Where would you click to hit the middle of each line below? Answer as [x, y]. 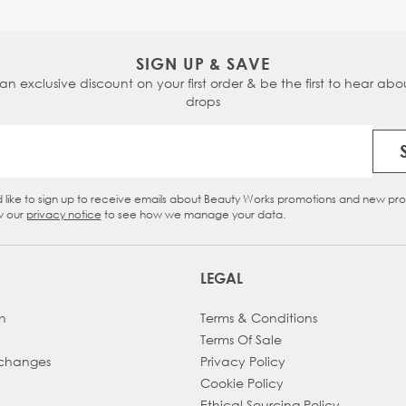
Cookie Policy [242, 383]
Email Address [250, 160]
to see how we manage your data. [193, 214]
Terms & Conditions [258, 318]
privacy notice [63, 214]
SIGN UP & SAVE [203, 63]
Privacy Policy [242, 361]
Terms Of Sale [241, 339]
